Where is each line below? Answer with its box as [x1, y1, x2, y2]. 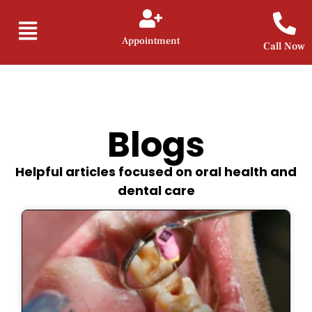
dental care [117, 182, 195, 199]
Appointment [122, 35, 180, 47]
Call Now [263, 40, 305, 53]
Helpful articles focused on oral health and [15, 163, 297, 180]
